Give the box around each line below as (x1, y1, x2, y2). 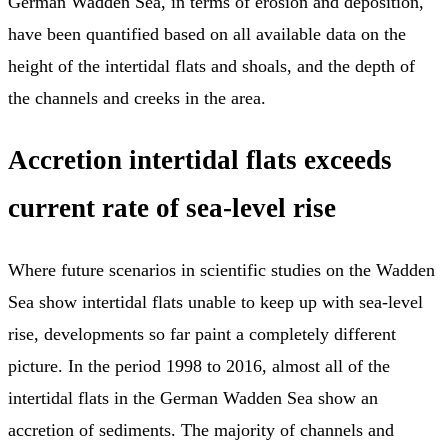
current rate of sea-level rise (8, 192, 336, 223)
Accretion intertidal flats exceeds (8, 144, 392, 175)
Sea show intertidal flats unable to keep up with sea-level (8, 292, 423, 313)
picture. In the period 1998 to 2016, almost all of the (8, 356, 390, 377)
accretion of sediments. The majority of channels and (8, 420, 394, 441)
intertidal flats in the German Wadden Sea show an (8, 388, 378, 409)
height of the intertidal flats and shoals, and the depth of (8, 55, 415, 76)
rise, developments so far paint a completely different (8, 324, 396, 345)
